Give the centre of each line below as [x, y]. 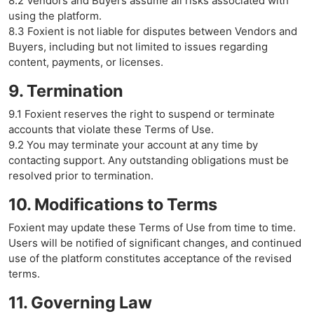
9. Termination [66, 91]
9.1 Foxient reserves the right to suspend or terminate [142, 114]
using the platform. [55, 16]
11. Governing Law [80, 302]
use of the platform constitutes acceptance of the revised [150, 258]
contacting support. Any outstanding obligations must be [149, 160]
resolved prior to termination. [81, 176]
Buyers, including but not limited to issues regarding [138, 47]
